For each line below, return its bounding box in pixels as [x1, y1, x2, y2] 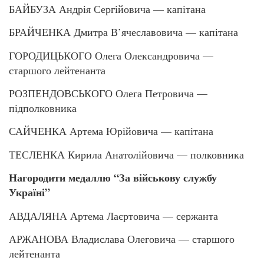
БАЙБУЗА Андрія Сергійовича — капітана [9, 1, 206, 16]
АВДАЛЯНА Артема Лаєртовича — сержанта [9, 208, 218, 223]
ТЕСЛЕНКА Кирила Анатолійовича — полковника [9, 147, 244, 161]
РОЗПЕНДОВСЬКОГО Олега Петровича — [9, 85, 207, 100]
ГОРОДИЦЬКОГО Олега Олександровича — [9, 48, 213, 62]
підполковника [9, 100, 77, 115]
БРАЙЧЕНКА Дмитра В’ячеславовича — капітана [9, 25, 238, 39]
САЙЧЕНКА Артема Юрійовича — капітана [9, 124, 213, 138]
